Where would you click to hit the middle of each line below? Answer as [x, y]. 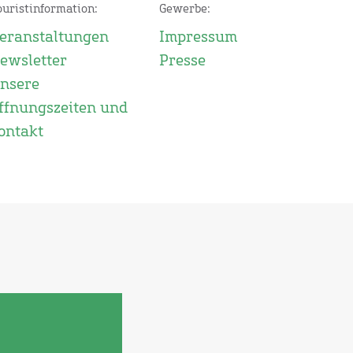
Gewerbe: [184, 10]
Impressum [198, 38]
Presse [182, 62]
